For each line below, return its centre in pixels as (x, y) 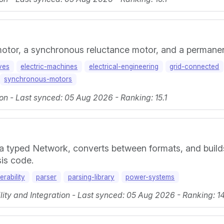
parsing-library (91, 177)
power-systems (150, 177)
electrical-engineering (123, 66)
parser (46, 177)
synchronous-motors (38, 79)
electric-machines (49, 66)
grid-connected (194, 66)
